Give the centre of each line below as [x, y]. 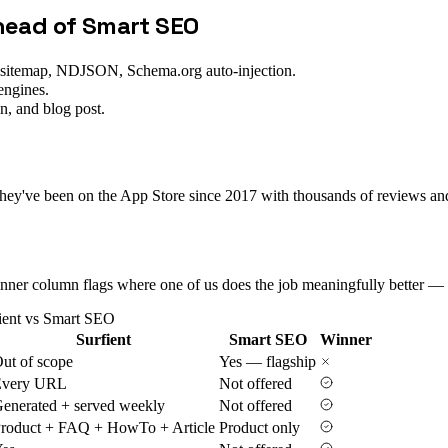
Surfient [103, 339]
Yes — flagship [267, 361]
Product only [259, 427]
